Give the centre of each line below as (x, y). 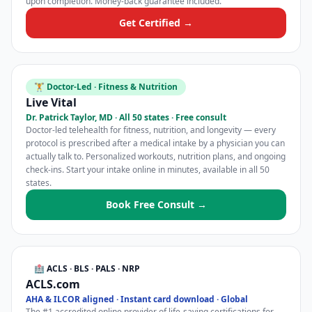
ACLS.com (53, 284)
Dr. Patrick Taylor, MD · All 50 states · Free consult (126, 117)
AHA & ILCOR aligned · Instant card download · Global (137, 299)
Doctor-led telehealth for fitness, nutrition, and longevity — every (151, 130)
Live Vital (51, 102)
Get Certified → (156, 23)
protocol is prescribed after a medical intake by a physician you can (155, 143)
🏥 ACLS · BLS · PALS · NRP (87, 268)
